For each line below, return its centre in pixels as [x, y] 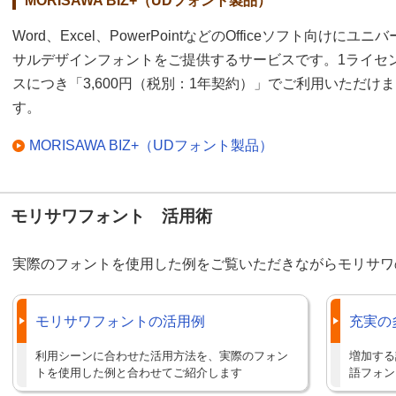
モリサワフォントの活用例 [120, 322]
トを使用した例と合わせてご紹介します [139, 373]
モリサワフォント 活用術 [111, 217]
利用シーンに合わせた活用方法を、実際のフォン [162, 356]
